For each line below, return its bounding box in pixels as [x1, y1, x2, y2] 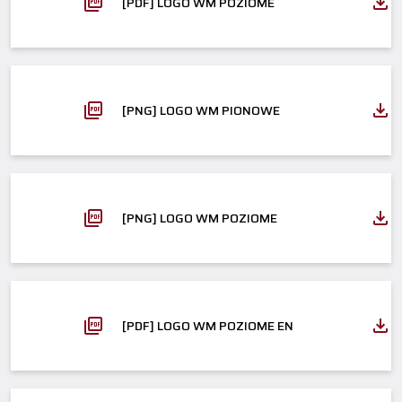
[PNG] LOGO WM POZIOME [122, 207, 277, 228]
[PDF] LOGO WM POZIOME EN [122, 315, 293, 336]
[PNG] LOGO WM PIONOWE [122, 100, 280, 120]
